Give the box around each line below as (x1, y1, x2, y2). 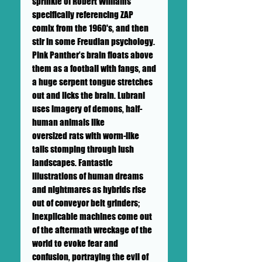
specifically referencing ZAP (32, 9, 133, 20)
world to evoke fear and (32, 237, 118, 249)
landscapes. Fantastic (32, 157, 112, 168)
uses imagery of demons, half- (32, 103, 142, 114)
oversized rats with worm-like (32, 130, 139, 141)
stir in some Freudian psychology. (32, 36, 155, 47)
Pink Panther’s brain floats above (32, 49, 153, 60)
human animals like (32, 116, 105, 127)
